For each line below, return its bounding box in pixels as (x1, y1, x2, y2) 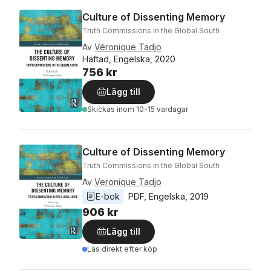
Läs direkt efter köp (87, 244, 157, 253)
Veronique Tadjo (94, 176, 162, 187)
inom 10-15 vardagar (117, 104, 188, 114)
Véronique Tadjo (94, 41, 162, 52)
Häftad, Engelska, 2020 (82, 53, 175, 64)
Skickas (87, 104, 117, 114)
